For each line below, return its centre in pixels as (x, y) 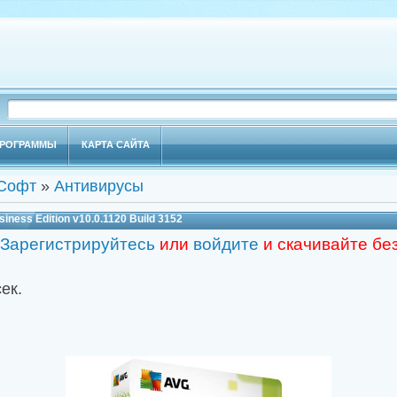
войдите (226, 244)
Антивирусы (98, 186)
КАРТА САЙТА (115, 144)
